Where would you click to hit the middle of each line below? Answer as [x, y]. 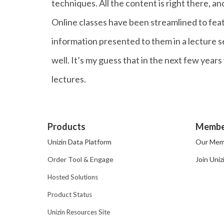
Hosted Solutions [73, 177]
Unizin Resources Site [79, 212]
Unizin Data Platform [80, 142]
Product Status [70, 194]
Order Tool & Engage [81, 159]
